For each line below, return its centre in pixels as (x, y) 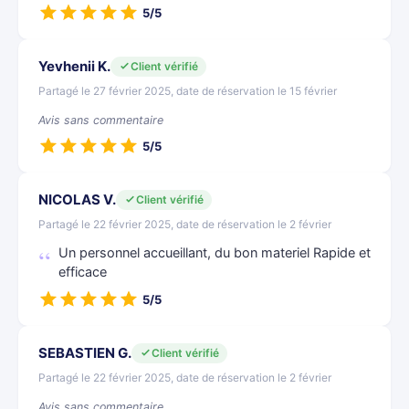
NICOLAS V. (77, 199)
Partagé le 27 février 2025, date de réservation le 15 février (188, 91)
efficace (83, 272)
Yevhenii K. (74, 66)
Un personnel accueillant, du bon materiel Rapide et (215, 253)
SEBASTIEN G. (85, 353)
